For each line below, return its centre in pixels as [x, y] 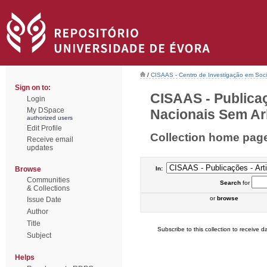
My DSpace [46, 110]
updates [40, 148]
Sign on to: [33, 88]
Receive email [50, 139]
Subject [39, 235]
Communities [48, 180]
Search [230, 183]
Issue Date [44, 200]
